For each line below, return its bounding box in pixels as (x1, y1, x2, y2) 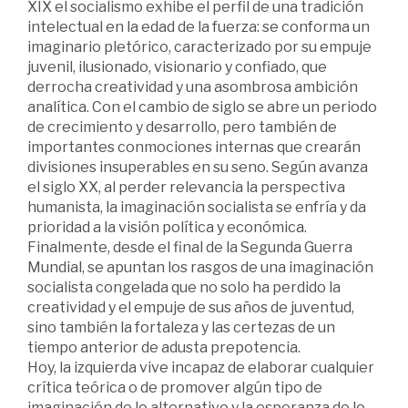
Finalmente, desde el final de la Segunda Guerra (27, 239, 352, 257)
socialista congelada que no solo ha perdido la (27, 279, 341, 297)
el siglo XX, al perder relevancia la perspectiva (27, 178, 345, 197)
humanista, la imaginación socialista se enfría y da (27, 199, 366, 217)
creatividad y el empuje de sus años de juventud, (27, 299, 354, 317)
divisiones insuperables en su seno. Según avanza (27, 158, 368, 177)
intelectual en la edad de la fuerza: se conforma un (27, 18, 370, 36)
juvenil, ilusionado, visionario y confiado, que (27, 58, 327, 76)
